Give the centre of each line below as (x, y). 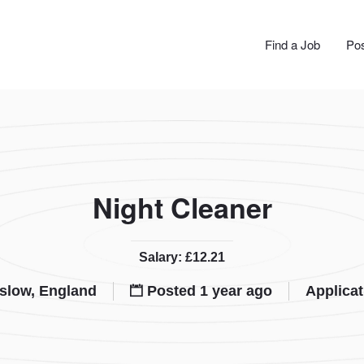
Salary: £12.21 (182, 257)
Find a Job (292, 44)
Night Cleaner (182, 207)
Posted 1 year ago (209, 291)
